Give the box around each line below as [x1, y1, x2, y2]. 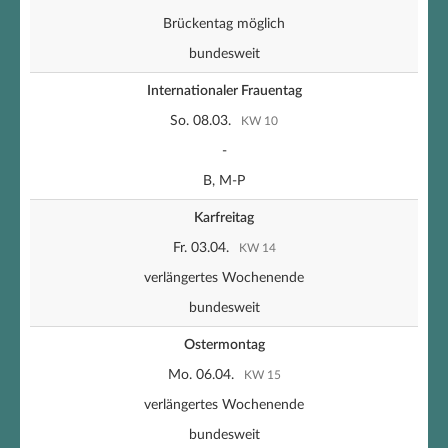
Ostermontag [183, 338, 265, 353]
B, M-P [203, 174, 245, 189]
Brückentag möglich [163, 17, 285, 32]
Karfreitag [194, 211, 254, 226]
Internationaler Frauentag [146, 84, 302, 99]
